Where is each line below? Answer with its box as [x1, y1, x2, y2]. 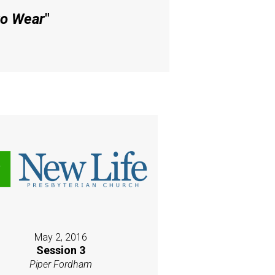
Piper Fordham [29, 258, 92, 271]
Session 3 [36, 244, 85, 257]
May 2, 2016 [34, 231, 87, 244]
